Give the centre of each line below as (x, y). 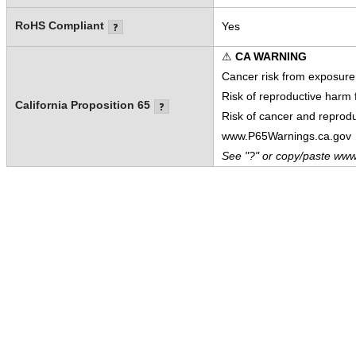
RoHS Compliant (59, 26)
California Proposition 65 (82, 105)
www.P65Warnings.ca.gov (286, 136)
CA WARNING (271, 57)
